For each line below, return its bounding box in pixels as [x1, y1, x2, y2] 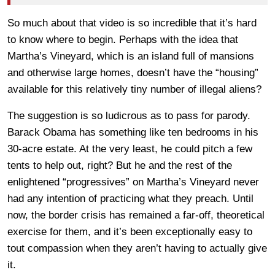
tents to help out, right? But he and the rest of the [7, 160, 232, 172]
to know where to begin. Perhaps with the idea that [7, 34, 238, 46]
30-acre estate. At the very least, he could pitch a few [7, 143, 252, 155]
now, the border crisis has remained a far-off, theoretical [7, 209, 265, 222]
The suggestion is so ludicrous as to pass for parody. [7, 110, 250, 122]
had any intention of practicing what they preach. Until [7, 193, 254, 205]
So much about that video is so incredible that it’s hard [7, 17, 257, 29]
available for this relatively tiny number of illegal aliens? [7, 83, 261, 96]
